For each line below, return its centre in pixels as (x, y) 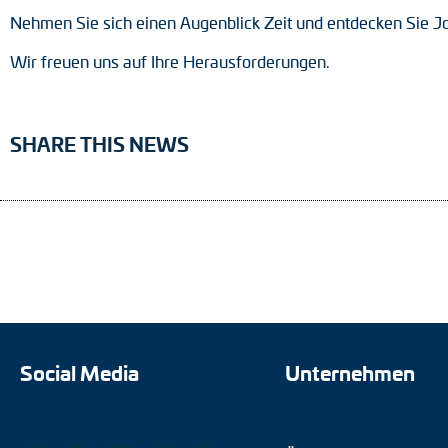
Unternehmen (349, 372)
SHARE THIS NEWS (99, 144)
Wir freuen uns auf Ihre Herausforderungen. (170, 61)
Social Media (79, 372)
